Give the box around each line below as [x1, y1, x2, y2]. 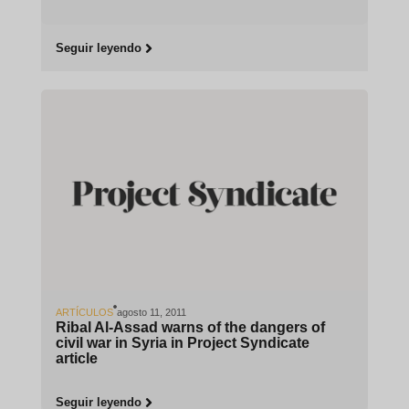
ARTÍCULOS [55, 306, 113, 318]
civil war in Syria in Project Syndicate [55, 334, 309, 351]
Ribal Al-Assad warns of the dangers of [55, 319, 325, 335]
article [55, 350, 98, 366]
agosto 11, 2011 [116, 306, 186, 318]
